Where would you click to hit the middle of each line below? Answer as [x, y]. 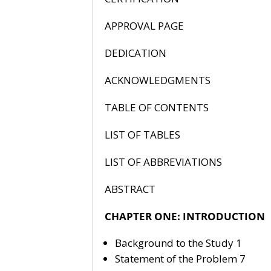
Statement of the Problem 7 [180, 258]
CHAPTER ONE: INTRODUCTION [184, 216]
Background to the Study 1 [178, 243]
